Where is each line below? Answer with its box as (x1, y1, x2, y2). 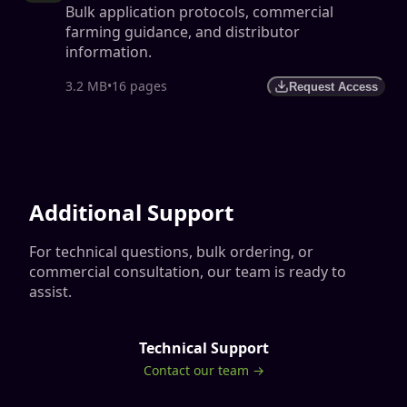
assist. (29, 282, 72, 302)
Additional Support (29, 197, 233, 227)
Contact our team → (143, 362, 264, 379)
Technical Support (138, 338, 269, 358)
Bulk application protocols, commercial (65, 2, 333, 22)
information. (65, 42, 152, 62)
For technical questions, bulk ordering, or (29, 242, 313, 262)
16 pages (112, 77, 167, 94)
